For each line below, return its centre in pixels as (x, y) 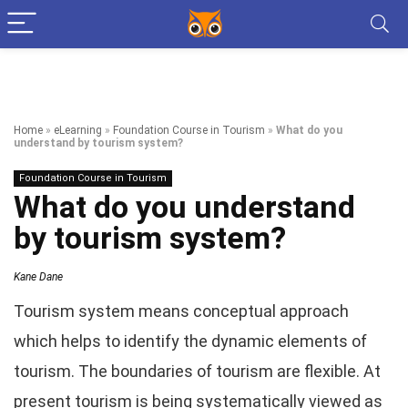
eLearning (78, 130)
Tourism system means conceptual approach (181, 311)
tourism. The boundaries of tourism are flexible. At (197, 371)
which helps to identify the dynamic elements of (190, 341)
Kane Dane (38, 277)
